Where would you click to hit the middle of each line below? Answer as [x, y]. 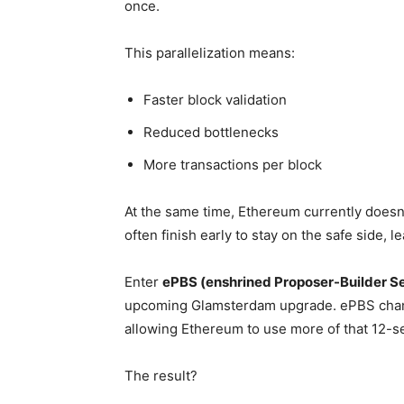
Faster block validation [215, 100]
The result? [161, 376]
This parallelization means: [210, 53]
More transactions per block [233, 165]
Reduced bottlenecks [211, 133]
